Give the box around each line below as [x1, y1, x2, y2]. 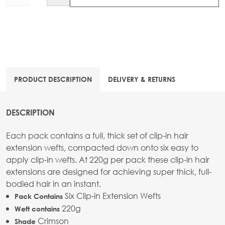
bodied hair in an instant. [6, 178, 101, 189]
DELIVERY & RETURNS [108, 74, 175, 83]
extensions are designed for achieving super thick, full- [6, 166, 211, 177]
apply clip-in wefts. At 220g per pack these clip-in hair [6, 154, 209, 165]
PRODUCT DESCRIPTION [14, 74, 92, 83]
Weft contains [15, 204, 60, 213]
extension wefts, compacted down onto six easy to [6, 142, 198, 153]
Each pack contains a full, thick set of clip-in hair [6, 130, 188, 141]
